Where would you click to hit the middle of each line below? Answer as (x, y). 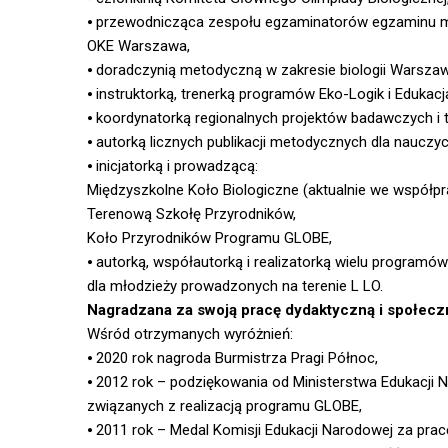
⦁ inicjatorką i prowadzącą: (172, 166)
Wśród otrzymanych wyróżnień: (190, 334)
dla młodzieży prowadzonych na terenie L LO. (235, 286)
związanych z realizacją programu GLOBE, (224, 406)
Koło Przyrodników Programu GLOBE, (209, 238)
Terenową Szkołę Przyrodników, (191, 214)
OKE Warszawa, (138, 46)
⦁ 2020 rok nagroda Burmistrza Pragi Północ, (232, 358)
